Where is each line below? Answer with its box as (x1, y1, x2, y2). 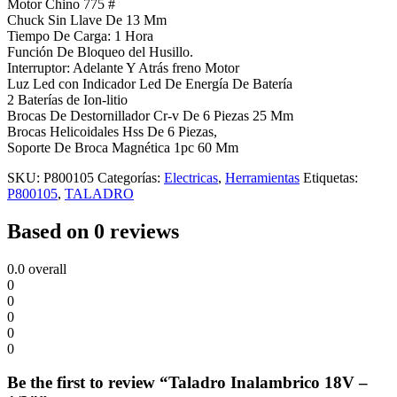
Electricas (164, 169, 218, 185)
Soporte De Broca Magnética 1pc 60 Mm (7, 139, 238, 155)
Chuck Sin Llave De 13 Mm (7, 12, 167, 27)
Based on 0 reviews (7, 219, 179, 243)
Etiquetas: (303, 169, 358, 185)
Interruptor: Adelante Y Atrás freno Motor (7, 59, 239, 75)
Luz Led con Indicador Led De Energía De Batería (7, 75, 292, 91)
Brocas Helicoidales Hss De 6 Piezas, (7, 123, 217, 139)
